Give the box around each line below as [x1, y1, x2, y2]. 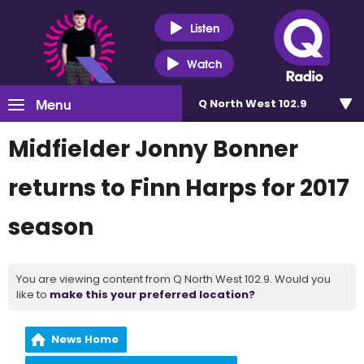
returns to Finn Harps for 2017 [8, 172, 349, 204]
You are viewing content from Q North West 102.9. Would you [16, 271, 331, 287]
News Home [51, 331, 119, 347]
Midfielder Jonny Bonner [8, 133, 298, 165]
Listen [189, 18, 219, 37]
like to [16, 287, 50, 302]
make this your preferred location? [50, 287, 255, 302]
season [8, 211, 93, 243]
